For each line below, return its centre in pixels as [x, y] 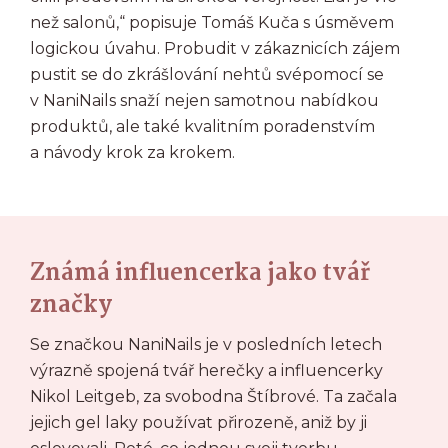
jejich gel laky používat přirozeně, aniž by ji [198, 422]
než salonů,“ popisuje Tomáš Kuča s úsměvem [212, 22]
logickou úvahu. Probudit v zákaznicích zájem [215, 48]
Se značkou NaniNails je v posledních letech [206, 344]
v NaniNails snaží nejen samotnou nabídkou [204, 100]
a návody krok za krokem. [132, 152]
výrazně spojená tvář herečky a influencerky [206, 370]
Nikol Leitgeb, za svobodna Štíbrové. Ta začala [213, 396]
